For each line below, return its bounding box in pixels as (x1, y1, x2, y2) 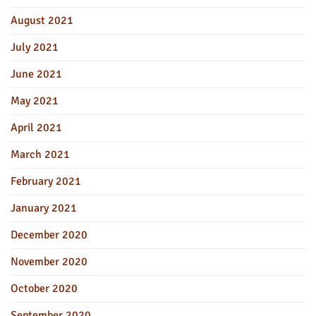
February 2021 (11, 174, 81, 188)
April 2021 (11, 120, 62, 135)
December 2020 (11, 227, 87, 242)
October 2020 (11, 281, 78, 296)
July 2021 (11, 39, 59, 54)
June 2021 (11, 66, 62, 81)
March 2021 (11, 147, 70, 162)
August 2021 (11, 13, 73, 28)
